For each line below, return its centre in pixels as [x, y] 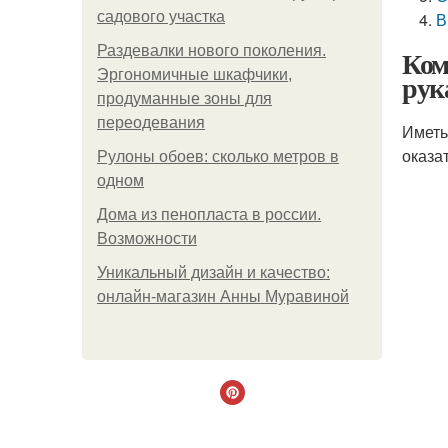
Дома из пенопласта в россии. [209, 214]
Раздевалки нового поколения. [211, 50]
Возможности [147, 238]
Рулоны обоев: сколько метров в [218, 156]
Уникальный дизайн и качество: [213, 272]
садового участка [161, 16]
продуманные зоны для [184, 98]
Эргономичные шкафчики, [194, 74]
